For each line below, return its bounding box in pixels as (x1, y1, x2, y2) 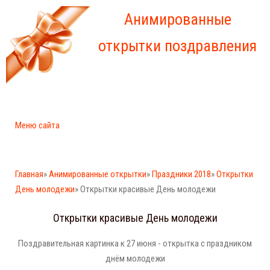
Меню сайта (15, 120, 60, 131)
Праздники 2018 (152, 169, 211, 180)
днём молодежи (105, 253, 165, 264)
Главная (15, 169, 43, 180)
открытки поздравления (98, 37, 257, 55)
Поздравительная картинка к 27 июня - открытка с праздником (18, 238, 252, 249)
